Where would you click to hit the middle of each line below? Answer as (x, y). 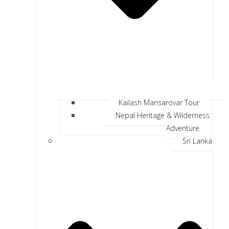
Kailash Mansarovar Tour (159, 103)
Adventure (183, 128)
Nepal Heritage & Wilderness (163, 116)
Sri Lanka (197, 141)
